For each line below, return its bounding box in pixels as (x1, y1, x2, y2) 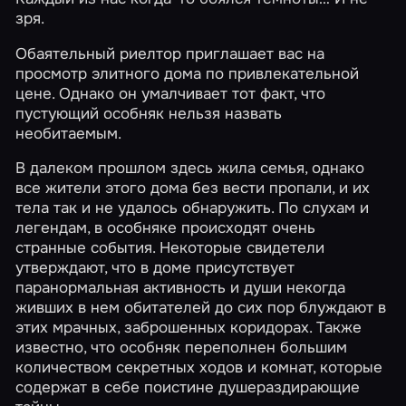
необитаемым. (15, 122, 122, 143)
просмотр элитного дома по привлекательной (15, 63, 360, 83)
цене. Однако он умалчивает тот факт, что (15, 82, 326, 103)
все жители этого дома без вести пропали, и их (15, 178, 371, 198)
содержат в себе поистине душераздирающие (15, 377, 361, 398)
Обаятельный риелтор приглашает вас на (15, 43, 325, 63)
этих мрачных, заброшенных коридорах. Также (15, 317, 362, 338)
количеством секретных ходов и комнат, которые (15, 357, 383, 378)
